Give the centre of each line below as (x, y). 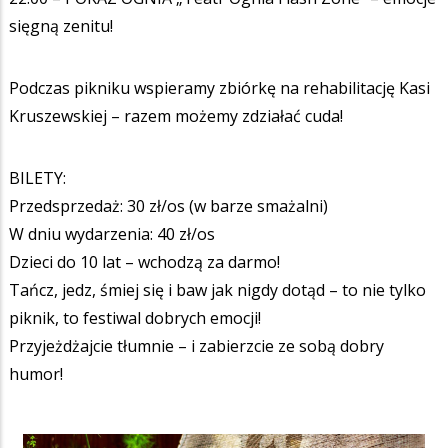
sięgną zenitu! (61, 25)
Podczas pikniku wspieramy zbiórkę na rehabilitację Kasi (219, 87)
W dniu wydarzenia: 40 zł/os (112, 233)
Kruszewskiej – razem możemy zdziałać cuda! (178, 115)
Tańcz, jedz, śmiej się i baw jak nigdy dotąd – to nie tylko (217, 289)
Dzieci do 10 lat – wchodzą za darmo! (144, 261)
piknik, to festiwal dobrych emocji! (135, 317)
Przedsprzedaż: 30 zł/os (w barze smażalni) (168, 205)
